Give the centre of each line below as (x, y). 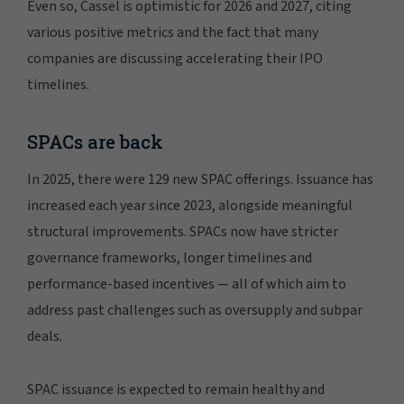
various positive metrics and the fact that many (173, 32)
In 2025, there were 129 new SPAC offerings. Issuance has (200, 179)
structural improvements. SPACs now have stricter (183, 231)
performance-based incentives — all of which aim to (187, 284)
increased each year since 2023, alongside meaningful (190, 205)
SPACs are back (95, 141)
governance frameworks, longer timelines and (170, 257)
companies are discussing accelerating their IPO (175, 58)
